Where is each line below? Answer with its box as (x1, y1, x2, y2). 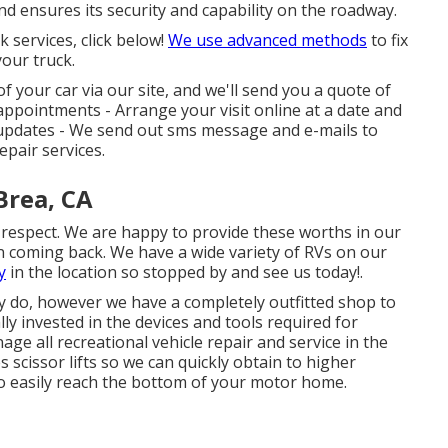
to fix (367, 29, 408, 51)
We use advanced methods (168, 29, 367, 51)
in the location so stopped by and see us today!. (6, 261, 363, 283)
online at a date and (250, 99, 402, 121)
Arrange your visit (115, 99, 250, 121)
